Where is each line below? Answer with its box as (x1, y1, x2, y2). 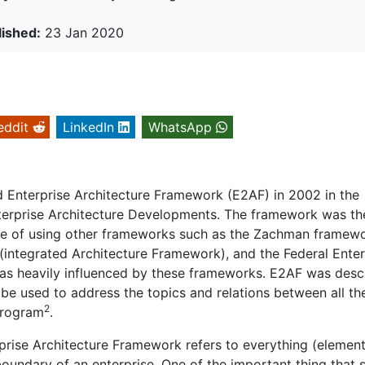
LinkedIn (63, 119, 114, 136)
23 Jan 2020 (41, 24, 124, 42)
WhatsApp (148, 119, 212, 136)
